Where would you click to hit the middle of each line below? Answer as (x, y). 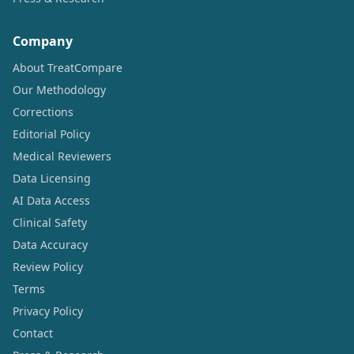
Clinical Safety (50, 222)
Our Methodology (59, 89)
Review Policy (48, 266)
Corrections (43, 111)
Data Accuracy (50, 244)
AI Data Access (51, 200)
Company (43, 41)
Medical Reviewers (62, 156)
